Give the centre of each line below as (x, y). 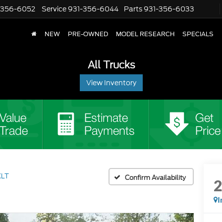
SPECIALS (198, 34)
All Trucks (111, 65)
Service (54, 9)
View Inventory (111, 83)
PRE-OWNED (88, 34)
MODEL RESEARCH (145, 34)
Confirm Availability (155, 177)
